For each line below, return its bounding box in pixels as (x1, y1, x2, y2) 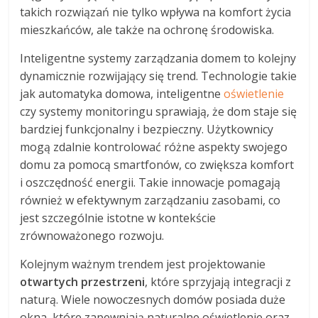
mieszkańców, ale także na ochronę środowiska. (20, 21, 275, 38)
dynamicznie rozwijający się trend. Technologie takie (20, 67, 297, 84)
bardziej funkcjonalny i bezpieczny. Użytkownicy (20, 121, 274, 137)
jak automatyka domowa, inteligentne (20, 85, 224, 102)
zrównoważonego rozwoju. (20, 227, 165, 243)
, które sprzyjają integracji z (145, 273, 292, 290)
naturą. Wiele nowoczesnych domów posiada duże (20, 291, 286, 307)
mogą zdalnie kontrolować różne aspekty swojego (20, 138, 288, 155)
